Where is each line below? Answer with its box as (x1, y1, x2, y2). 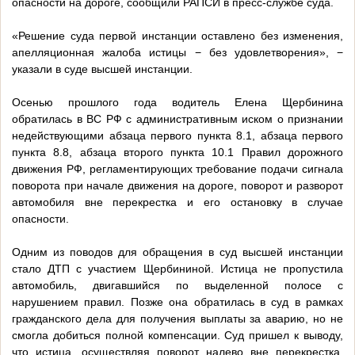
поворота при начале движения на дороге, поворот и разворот (12, 179, 343, 193)
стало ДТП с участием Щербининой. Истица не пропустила (12, 262, 343, 276)
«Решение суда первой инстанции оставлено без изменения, (12, 29, 343, 43)
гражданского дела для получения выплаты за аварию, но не (12, 312, 343, 326)
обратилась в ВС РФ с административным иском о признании (12, 113, 343, 126)
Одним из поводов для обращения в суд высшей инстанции (12, 246, 343, 259)
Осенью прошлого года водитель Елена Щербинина (12, 96, 343, 109)
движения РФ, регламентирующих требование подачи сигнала (12, 162, 343, 176)
